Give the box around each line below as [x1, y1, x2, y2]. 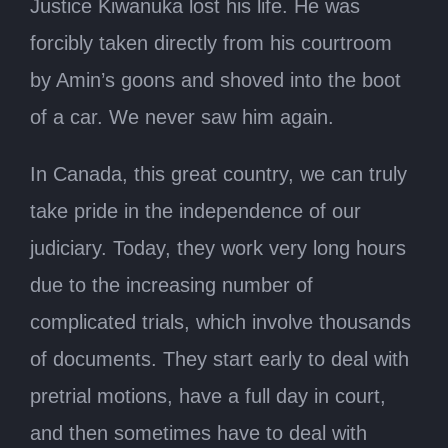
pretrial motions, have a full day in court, [30, 384, 386, 407]
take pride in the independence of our [30, 199, 361, 222]
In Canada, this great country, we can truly [30, 162, 407, 185]
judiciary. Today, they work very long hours [30, 236, 406, 259]
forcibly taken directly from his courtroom [30, 31, 392, 54]
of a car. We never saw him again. [30, 105, 334, 128]
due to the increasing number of [30, 273, 313, 296]
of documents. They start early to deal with [30, 347, 409, 370]
